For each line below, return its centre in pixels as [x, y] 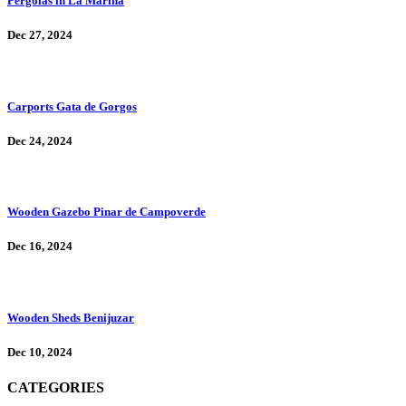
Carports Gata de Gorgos [72, 106]
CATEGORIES [56, 387]
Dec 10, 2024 [40, 352]
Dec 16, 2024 [40, 246]
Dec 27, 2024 [40, 35]
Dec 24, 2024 [40, 140]
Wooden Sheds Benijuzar [71, 317]
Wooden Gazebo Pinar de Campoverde [106, 212]
